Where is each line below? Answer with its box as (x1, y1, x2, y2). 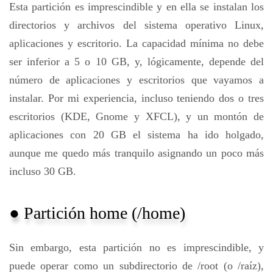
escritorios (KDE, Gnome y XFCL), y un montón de (9, 110, 264, 122)
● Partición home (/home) (9, 203, 185, 222)
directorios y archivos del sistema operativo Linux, (9, 18, 264, 31)
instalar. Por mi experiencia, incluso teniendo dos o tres (9, 91, 264, 104)
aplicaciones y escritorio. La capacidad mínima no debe (9, 37, 264, 49)
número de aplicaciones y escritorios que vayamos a (9, 73, 264, 86)
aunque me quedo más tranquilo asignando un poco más (9, 146, 264, 159)
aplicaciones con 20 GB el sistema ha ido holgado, (9, 128, 264, 141)
